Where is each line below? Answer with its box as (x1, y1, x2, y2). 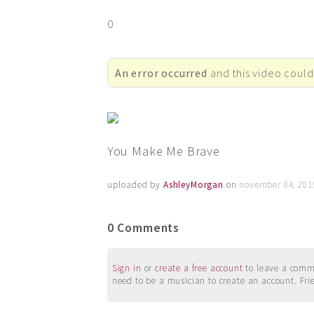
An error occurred (114, 65, 207, 80)
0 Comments (107, 220, 180, 236)
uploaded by (107, 179, 163, 191)
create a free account (155, 262, 243, 275)
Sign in (111, 262, 142, 275)
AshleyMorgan (163, 179, 224, 191)
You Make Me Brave (107, 142, 220, 159)
